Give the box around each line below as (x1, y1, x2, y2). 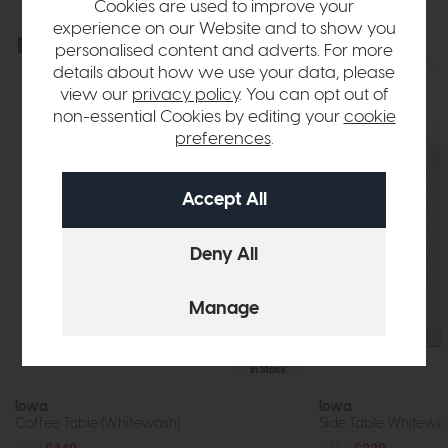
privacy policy (131, 87, 239, 104)
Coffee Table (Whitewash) (15, 416, 180, 432)
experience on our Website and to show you (52, 21, 396, 38)
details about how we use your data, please (53, 65, 395, 82)
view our (59, 87, 132, 104)
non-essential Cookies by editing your (52, 109, 344, 126)
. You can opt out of (238, 87, 389, 104)
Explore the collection (17, 35, 247, 59)
